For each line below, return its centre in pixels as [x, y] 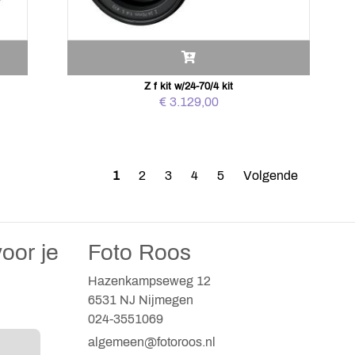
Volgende [270, 176]
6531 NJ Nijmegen [141, 300]
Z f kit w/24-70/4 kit [189, 86]
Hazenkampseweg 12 [151, 281]
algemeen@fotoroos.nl [152, 342]
